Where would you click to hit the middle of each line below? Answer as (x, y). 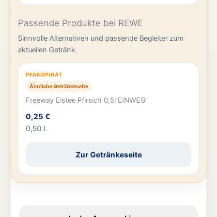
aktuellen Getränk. (48, 50)
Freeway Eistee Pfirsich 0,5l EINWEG (86, 101)
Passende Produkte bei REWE (81, 23)
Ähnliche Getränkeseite (59, 86)
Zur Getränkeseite (108, 155)
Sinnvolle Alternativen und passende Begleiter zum (101, 39)
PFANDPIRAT (44, 75)
